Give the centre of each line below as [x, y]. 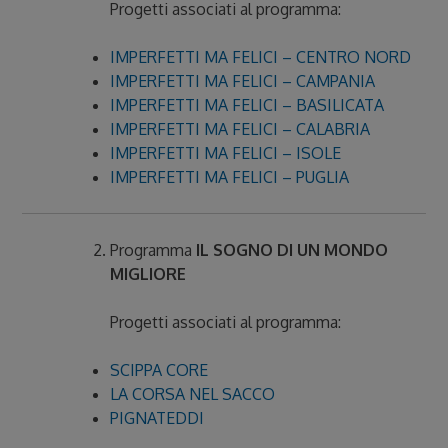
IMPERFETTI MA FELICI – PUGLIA [230, 177]
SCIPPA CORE [159, 370]
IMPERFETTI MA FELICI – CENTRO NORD [261, 57]
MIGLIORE [148, 274]
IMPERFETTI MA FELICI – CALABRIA [240, 129]
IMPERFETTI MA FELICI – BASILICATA [247, 105]
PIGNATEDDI [157, 418]
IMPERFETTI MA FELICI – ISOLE [226, 153]
